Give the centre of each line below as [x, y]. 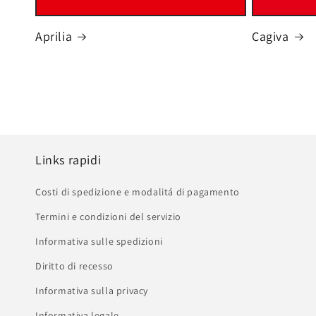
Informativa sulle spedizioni [99, 242]
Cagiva [271, 37]
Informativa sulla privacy [92, 291]
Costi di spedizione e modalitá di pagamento [138, 192]
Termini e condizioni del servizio [108, 217]
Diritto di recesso [74, 266]
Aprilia [54, 37]
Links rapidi [68, 160]
